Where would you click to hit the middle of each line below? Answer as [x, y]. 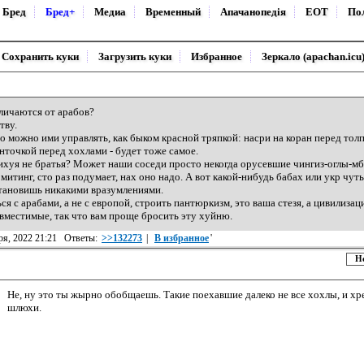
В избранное [182, 238]
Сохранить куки [40, 56]
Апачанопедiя [253, 12]
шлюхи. [24, 308]
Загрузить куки [135, 56]
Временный [173, 12]
